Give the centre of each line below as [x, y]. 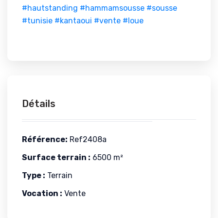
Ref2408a [87, 139]
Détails [39, 104]
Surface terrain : [56, 157]
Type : [34, 175]
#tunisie [37, 21]
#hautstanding [50, 8]
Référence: [45, 139]
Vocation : [42, 193]
